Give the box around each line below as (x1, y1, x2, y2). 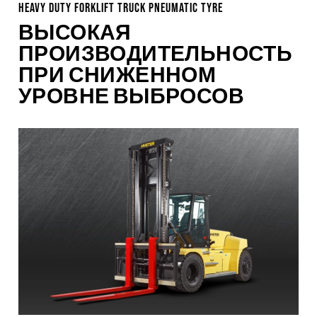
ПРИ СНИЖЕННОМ (18, 62, 217, 87)
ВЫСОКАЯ (18, 20, 132, 45)
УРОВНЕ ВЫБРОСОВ (18, 83, 244, 108)
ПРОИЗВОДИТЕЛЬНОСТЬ (18, 41, 293, 66)
